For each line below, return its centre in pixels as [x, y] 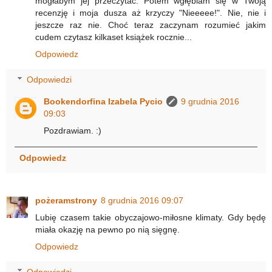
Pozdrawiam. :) [73, 130]
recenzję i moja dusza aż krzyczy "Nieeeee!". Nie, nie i [151, 13]
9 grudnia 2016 [210, 101]
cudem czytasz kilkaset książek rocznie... [114, 37]
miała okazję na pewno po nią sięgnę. [107, 230]
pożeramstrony [66, 201]
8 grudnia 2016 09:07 [142, 201]
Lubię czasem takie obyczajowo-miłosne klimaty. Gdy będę [151, 218]
